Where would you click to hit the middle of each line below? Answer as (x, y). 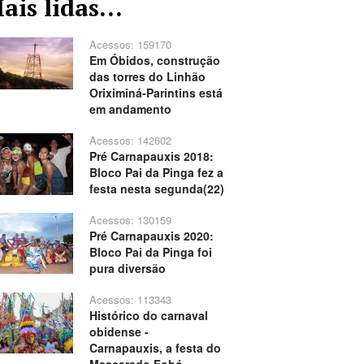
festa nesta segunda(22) (156, 189)
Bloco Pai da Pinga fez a (156, 173)
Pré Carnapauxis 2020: (151, 236)
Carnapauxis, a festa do (155, 348)
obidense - (119, 332)
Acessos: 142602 (130, 141)
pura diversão (127, 269)
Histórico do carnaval (148, 316)
